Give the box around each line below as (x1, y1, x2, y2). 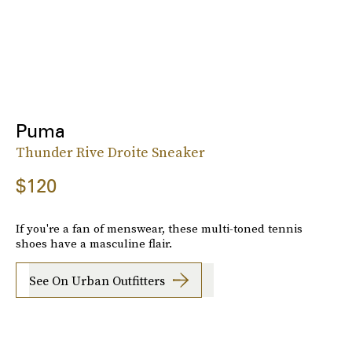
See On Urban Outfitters (29, 271, 165, 289)
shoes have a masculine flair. (16, 235, 172, 252)
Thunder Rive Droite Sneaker (16, 142, 205, 163)
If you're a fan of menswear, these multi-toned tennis (16, 220, 302, 237)
